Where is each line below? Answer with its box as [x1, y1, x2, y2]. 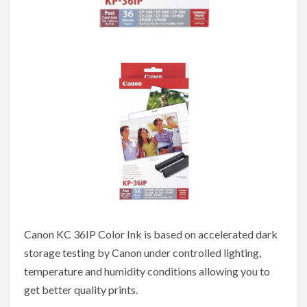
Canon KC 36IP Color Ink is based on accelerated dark [24, 228, 278, 241]
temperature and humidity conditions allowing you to [24, 265, 270, 278]
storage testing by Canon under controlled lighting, [24, 246, 261, 260]
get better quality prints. [24, 283, 138, 297]
